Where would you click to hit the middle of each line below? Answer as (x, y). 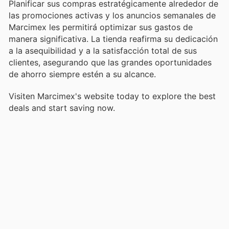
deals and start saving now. (62, 108)
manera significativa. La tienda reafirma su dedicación (113, 39)
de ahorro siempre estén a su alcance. (82, 74)
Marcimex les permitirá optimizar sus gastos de (101, 27)
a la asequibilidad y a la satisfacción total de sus (103, 51)
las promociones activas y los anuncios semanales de (112, 16)
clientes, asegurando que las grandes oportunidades (110, 63)
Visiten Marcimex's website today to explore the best (112, 96)
